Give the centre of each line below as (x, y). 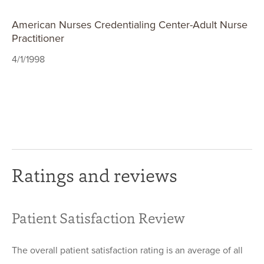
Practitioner (38, 39)
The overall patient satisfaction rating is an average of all (127, 251)
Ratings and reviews (95, 176)
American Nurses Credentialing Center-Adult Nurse (130, 25)
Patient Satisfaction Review (98, 218)
